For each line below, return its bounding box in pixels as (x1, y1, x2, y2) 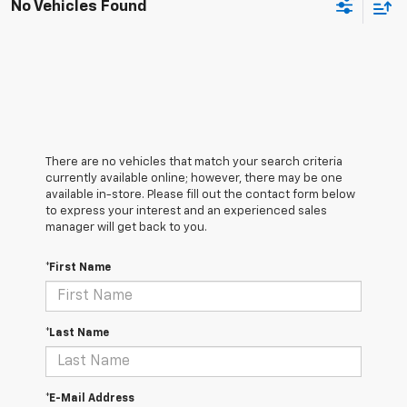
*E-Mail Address (45, 393, 134, 405)
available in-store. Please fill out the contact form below (45, 189, 355, 202)
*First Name (45, 263, 111, 274)
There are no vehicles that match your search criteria (45, 156, 342, 169)
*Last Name (45, 328, 109, 340)
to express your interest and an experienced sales (45, 205, 327, 218)
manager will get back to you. (45, 222, 207, 234)
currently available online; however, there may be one (45, 173, 342, 185)
